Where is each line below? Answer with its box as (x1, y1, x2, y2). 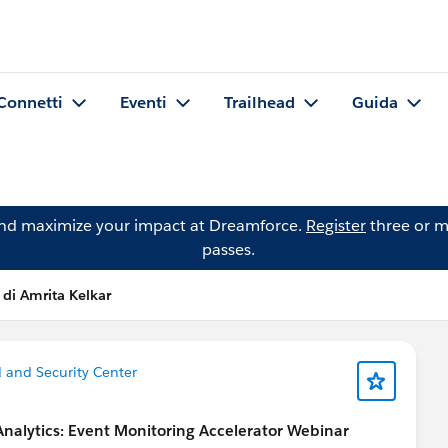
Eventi (120, 92, 167, 114)
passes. (201, 239, 255, 260)
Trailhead (224, 92, 295, 114)
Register (306, 215, 366, 236)
